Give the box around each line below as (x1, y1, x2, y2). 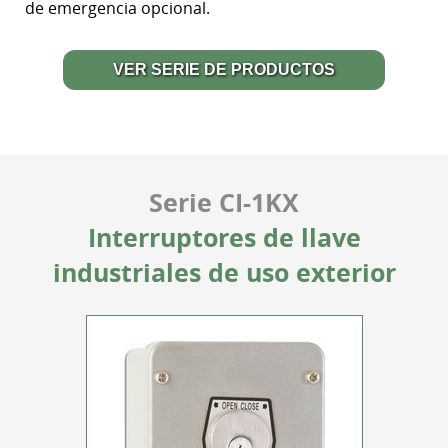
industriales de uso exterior (52, 255, 396, 290)
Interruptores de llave (87, 220, 361, 255)
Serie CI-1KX (149, 185, 299, 220)
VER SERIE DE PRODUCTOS (113, 61, 335, 78)
